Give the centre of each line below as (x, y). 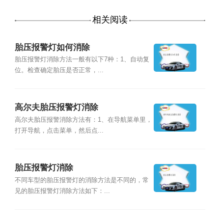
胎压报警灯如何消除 (52, 47)
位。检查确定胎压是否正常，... (59, 70)
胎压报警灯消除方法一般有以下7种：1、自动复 (82, 59)
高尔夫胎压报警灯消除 (56, 108)
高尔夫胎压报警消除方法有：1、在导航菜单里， (83, 120)
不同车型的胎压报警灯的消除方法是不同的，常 (82, 180)
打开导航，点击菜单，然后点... (59, 130)
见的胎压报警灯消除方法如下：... (62, 191)
